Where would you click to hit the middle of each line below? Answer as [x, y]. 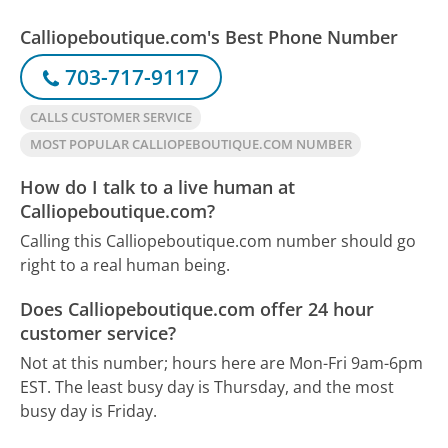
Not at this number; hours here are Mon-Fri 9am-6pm [222, 362]
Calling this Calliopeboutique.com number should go [218, 241]
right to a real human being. [125, 265]
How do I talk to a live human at [158, 186]
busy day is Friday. [89, 410]
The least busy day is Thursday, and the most [225, 386]
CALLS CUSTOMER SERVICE [110, 117]
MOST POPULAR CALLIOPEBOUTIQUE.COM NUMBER [190, 144]
